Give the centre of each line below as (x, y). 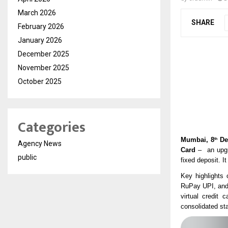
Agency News (40, 144)
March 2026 (37, 13)
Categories (52, 128)
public (27, 158)
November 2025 (44, 68)
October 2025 (40, 82)
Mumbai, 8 (197, 139)
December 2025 (44, 54)
